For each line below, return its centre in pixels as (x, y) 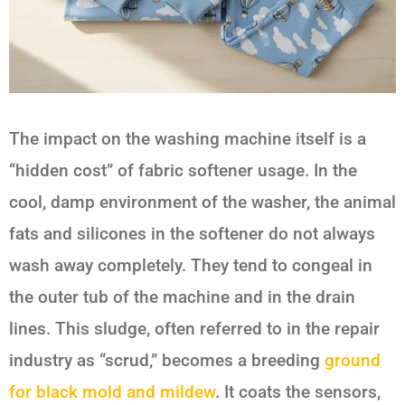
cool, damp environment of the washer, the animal (202, 202)
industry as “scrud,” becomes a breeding (167, 361)
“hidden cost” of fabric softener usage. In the (183, 171)
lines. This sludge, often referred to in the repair (194, 329)
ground (353, 361)
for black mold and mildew (112, 392)
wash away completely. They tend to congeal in (191, 266)
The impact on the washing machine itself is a (188, 139)
